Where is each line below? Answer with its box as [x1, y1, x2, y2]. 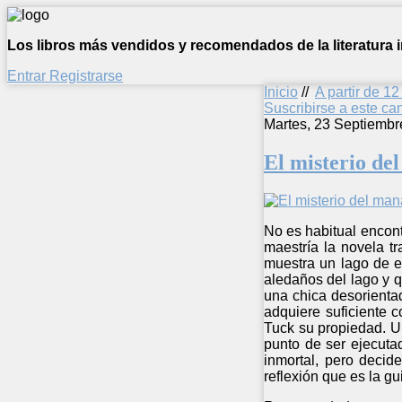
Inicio [264, 84, 298, 100]
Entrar [7, 68, 49, 83]
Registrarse [49, 68, 123, 83]
